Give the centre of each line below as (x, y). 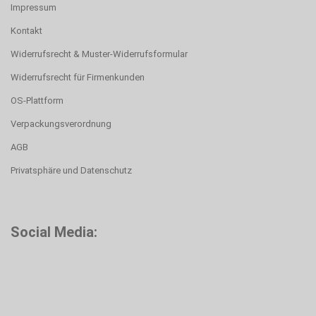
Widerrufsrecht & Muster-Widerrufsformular (99, 54)
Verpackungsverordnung (61, 124)
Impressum (34, 7)
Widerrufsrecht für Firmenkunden (78, 77)
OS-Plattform (37, 101)
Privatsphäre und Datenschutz (71, 170)
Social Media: (54, 232)
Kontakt (26, 31)
